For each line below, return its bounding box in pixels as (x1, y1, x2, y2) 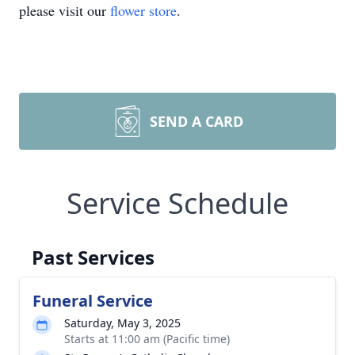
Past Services (32, 244, 155, 270)
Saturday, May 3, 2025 (64, 315, 181, 330)
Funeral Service (32, 290, 153, 311)
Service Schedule (67, 184, 288, 223)
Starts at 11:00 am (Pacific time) (64, 331, 230, 346)
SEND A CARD (150, 112, 243, 131)
